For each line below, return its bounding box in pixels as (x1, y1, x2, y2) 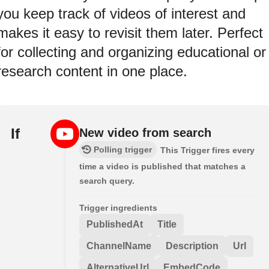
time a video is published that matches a (79, 161, 246, 171)
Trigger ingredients (79, 202, 157, 213)
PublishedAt (86, 219, 143, 229)
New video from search (79, 125, 211, 139)
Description (166, 240, 219, 251)
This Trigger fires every (160, 145, 255, 155)
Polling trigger (94, 144, 152, 154)
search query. (79, 175, 134, 186)
